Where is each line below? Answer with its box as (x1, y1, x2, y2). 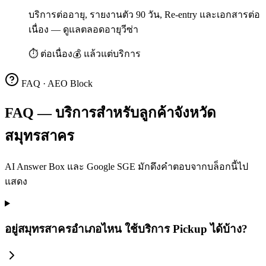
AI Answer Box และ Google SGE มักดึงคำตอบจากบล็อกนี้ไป (5, 161, 248, 172)
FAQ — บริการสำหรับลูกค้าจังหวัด (5, 105, 216, 121)
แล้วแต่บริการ (84, 49, 141, 59)
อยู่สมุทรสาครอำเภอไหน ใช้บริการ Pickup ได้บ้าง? (5, 222, 248, 235)
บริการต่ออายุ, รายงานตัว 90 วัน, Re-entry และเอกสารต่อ (28, 9, 260, 20)
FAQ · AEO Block (19, 78, 93, 89)
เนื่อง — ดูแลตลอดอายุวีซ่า (28, 24, 138, 35)
